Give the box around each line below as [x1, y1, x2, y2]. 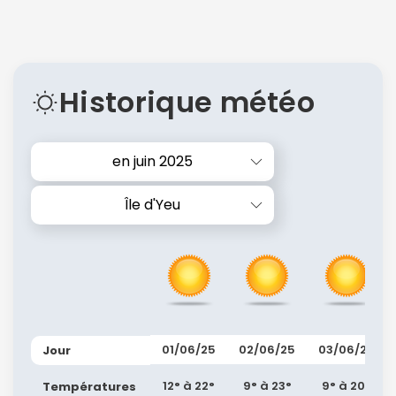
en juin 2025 [112, 150, 193, 171]
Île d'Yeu [125, 194, 180, 215]
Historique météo [59, 81, 316, 122]
